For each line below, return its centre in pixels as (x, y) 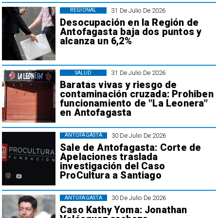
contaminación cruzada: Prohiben (136, 94)
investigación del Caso (112, 166)
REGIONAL (83, 10)
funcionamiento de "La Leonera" (134, 104)
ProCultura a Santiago (110, 175)
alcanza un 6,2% (96, 41)
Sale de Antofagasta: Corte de (130, 147)
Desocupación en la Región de (129, 22)
